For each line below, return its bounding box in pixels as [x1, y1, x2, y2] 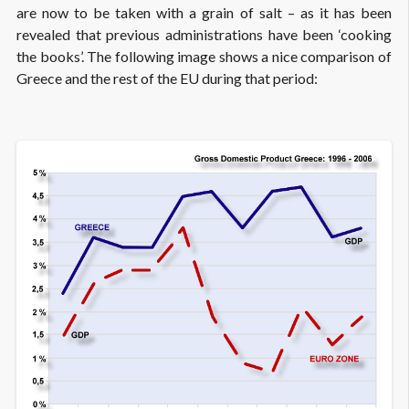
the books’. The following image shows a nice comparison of [16, 47, 392, 66]
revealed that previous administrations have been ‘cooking [16, 26, 392, 44]
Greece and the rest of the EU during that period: [16, 69, 318, 88]
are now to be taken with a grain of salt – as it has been [16, 4, 392, 22]
